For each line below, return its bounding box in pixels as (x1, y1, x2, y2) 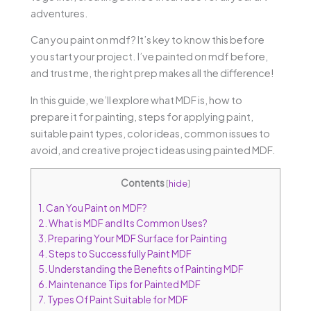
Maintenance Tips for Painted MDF (47, 278, 201, 291)
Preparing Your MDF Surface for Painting (47, 233, 227, 245)
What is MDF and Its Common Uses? (47, 217, 208, 230)
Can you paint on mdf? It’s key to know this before (31, 33, 264, 47)
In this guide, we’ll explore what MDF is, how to (31, 93, 242, 106)
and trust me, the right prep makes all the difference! (31, 67, 274, 80)
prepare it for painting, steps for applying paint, (31, 110, 253, 123)
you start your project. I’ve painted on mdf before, (31, 50, 268, 63)
